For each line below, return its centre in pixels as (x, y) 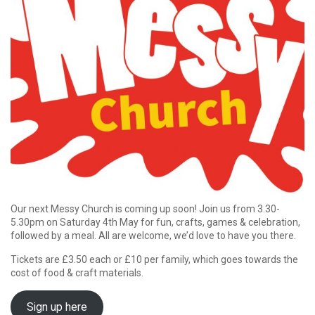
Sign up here (57, 307)
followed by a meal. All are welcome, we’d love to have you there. (153, 236)
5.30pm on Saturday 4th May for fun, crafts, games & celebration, (155, 223)
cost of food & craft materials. (77, 273)
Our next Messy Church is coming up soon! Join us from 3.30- (145, 209)
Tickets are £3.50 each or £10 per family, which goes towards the (154, 260)
